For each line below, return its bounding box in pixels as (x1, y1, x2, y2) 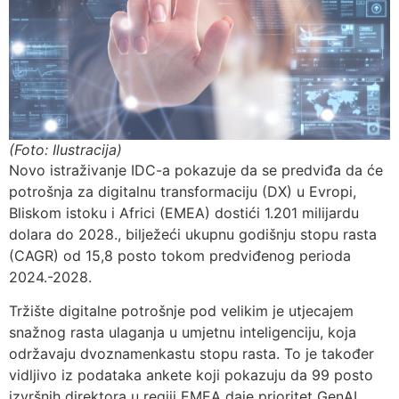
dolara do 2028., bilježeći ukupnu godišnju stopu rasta (9, 224, 377, 243)
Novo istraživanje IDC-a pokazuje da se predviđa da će (9, 160, 383, 179)
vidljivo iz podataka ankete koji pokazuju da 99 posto (9, 366, 373, 385)
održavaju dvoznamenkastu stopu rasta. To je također (9, 345, 374, 363)
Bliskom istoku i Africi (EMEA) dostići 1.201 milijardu (9, 203, 359, 222)
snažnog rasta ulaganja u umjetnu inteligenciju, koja (9, 323, 356, 342)
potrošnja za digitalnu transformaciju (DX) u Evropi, (9, 182, 356, 200)
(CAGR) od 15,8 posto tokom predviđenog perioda (9, 246, 351, 265)
